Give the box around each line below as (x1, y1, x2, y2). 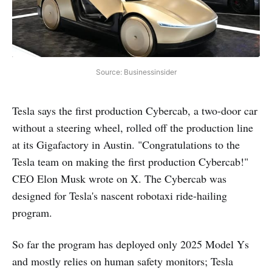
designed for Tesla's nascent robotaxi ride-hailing (12, 188, 227, 203)
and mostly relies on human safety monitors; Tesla (12, 254, 233, 268)
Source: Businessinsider (95, 67, 177, 76)
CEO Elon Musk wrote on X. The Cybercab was (12, 171, 226, 186)
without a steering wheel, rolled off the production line (12, 120, 253, 135)
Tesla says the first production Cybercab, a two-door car (12, 103, 257, 118)
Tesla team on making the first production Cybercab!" (12, 154, 248, 169)
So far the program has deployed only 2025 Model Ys (12, 237, 249, 251)
